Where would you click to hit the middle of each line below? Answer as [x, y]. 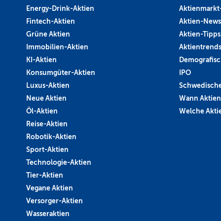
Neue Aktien [46, 98]
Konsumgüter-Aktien [61, 72]
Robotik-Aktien [51, 136]
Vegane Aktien [50, 188]
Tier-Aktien [45, 175]
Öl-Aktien [42, 111]
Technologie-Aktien [59, 162]
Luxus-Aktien [48, 85]
